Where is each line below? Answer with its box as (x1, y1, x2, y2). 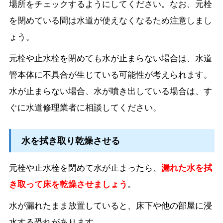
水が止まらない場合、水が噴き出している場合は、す (8, 85, 212, 97)
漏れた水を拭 (161, 161, 212, 173)
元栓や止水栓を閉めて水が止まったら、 (8, 161, 161, 173)
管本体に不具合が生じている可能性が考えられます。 (8, 68, 212, 81)
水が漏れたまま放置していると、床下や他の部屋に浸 (8, 199, 212, 211)
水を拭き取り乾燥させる (21, 134, 120, 147)
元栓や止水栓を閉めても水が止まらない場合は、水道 (8, 52, 212, 64)
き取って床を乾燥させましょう (8, 177, 127, 190)
